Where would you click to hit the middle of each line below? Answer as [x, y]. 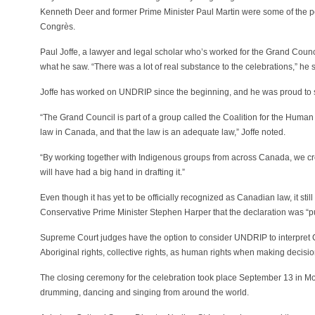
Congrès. [58, 27]
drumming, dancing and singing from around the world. [144, 292]
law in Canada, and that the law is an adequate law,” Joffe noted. [163, 132]
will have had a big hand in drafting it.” [112, 172]
